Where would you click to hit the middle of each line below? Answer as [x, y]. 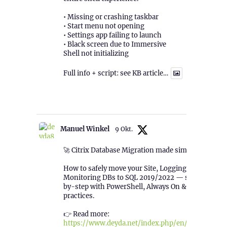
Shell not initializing [96, 54]
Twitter [127, 99]
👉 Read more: [86, 214]
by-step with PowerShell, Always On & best [132, 187]
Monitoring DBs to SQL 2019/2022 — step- [133, 178]
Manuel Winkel [85, 129]
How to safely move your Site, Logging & [128, 169]
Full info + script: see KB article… [116, 73]
